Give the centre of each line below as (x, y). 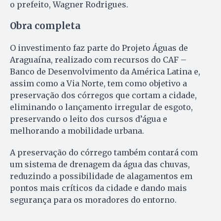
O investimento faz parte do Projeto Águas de (99, 48)
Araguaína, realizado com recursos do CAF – (98, 59)
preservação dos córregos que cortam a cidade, (103, 95)
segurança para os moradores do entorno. (93, 200)
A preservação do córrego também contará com (104, 152)
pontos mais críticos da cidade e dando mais (98, 188)
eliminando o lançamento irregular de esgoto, (101, 107)
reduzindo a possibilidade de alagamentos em (101, 176)
